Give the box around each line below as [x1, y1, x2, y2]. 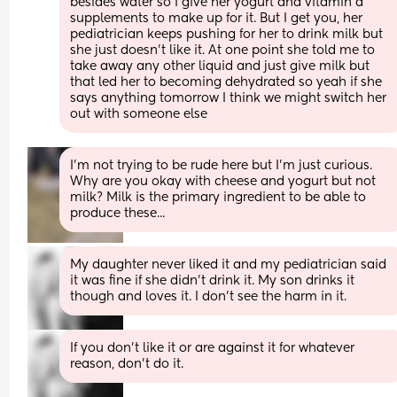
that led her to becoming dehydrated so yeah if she [70, 75, 383, 89]
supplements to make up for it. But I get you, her [70, 12, 363, 25]
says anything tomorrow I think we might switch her [70, 91, 387, 105]
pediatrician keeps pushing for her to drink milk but [70, 27, 384, 41]
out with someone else [70, 107, 208, 121]
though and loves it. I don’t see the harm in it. [70, 290, 347, 303]
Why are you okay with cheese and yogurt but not [70, 175, 377, 188]
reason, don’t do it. [70, 357, 184, 370]
